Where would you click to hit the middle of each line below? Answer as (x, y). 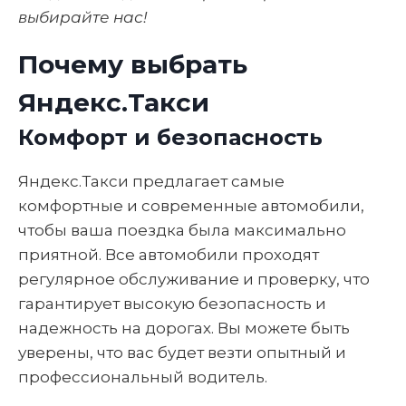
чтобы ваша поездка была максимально (182, 230)
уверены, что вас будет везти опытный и (182, 353)
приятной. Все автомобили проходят (169, 255)
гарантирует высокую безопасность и (172, 304)
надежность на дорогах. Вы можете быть (184, 328)
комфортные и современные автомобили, (191, 206)
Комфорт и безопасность (170, 137)
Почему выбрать (133, 64)
